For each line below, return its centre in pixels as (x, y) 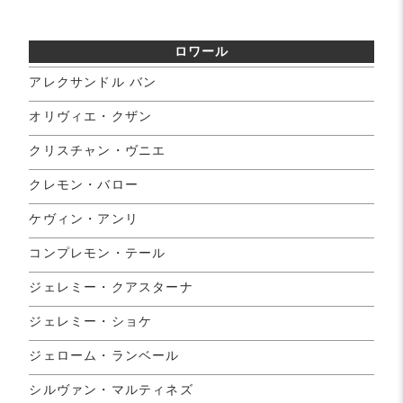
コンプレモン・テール (98, 252)
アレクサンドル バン (93, 81)
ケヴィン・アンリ (84, 218)
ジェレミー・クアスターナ (111, 287)
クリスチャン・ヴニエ (98, 150)
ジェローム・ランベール (104, 355)
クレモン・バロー (84, 184)
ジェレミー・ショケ (91, 321)
